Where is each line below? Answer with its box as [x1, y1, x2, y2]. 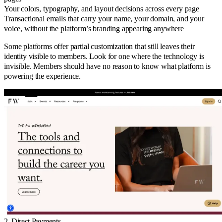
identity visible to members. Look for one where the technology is [4, 52, 204, 61]
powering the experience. [4, 72, 81, 81]
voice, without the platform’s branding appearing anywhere [4, 24, 184, 33]
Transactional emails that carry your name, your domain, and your [4, 14, 204, 23]
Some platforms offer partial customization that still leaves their [4, 42, 195, 51]
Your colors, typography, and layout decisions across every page [4, 4, 199, 13]
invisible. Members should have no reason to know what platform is [4, 62, 211, 71]
